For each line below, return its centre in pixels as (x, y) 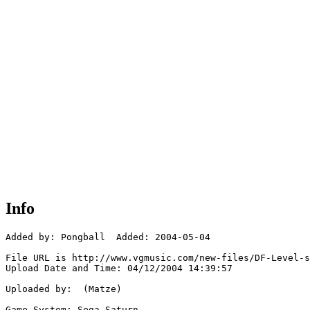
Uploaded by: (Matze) (64, 289)
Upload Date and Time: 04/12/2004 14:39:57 (119, 268)
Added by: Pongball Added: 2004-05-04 (108, 237)
